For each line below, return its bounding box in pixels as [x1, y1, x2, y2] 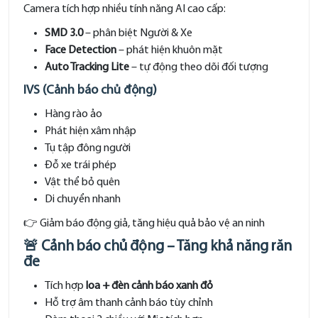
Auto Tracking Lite [45, 62, 129, 73]
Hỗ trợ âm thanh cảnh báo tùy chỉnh [45, 297, 213, 309]
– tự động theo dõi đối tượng [129, 62, 268, 73]
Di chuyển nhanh [45, 194, 121, 205]
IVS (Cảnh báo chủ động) [23, 84, 157, 97]
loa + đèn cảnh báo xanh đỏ [86, 280, 213, 292]
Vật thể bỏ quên [45, 177, 120, 188]
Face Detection [45, 45, 116, 56]
